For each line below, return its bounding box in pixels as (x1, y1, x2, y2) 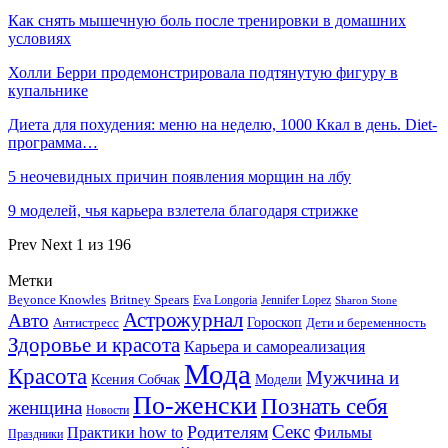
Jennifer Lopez (261, 292, 331, 307)
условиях (8, 29, 71, 47)
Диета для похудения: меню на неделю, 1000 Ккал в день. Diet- (8, 115, 437, 133)
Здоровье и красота (8, 332, 180, 357)
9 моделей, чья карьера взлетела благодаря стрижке (8, 201, 358, 219)
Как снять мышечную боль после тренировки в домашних (8, 11, 406, 29)
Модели (255, 371, 302, 387)
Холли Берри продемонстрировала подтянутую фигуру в (8, 63, 398, 81)
